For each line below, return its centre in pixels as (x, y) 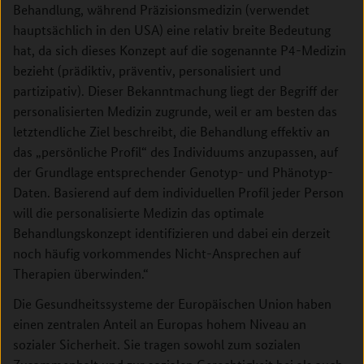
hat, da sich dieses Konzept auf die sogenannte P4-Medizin (180, 50)
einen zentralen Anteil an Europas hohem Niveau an (160, 324)
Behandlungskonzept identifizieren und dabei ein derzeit (172, 233)
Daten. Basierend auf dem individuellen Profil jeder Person (178, 192)
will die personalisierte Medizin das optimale (139, 212)
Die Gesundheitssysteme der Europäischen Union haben (172, 303)
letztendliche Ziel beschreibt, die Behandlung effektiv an (171, 131)
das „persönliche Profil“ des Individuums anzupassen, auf (175, 152)
